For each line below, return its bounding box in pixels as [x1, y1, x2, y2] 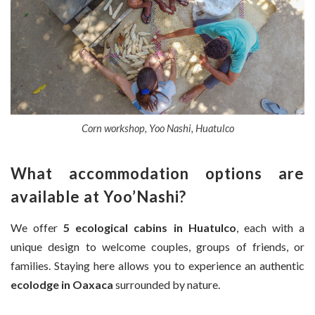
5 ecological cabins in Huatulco [63, 220, 236, 234]
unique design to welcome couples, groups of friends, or [11, 239, 304, 253]
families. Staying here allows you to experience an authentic [11, 258, 304, 272]
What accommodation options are [11, 163, 304, 183]
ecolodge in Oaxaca [11, 277, 113, 291]
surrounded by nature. [113, 277, 220, 291]
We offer [11, 220, 64, 234]
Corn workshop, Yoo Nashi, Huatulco [81, 121, 234, 134]
